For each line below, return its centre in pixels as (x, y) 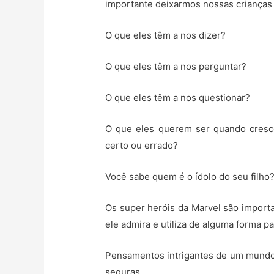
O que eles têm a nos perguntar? (176, 67)
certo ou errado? (142, 146)
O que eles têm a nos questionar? (178, 98)
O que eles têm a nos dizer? (166, 35)
